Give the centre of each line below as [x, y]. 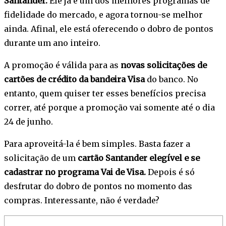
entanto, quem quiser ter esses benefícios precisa [105, 94]
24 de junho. [29, 122]
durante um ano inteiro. [52, 43]
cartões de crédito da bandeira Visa [74, 79]
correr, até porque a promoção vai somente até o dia [109, 108]
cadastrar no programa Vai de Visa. [75, 172]
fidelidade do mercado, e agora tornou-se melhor [103, 15]
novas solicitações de [164, 65]
